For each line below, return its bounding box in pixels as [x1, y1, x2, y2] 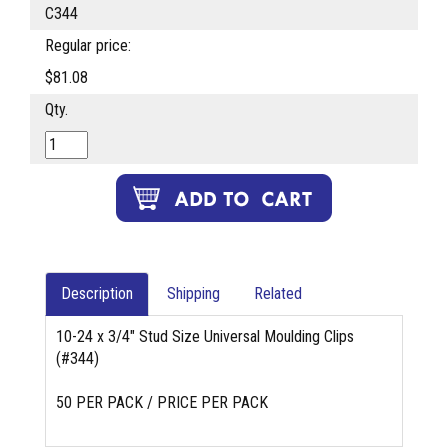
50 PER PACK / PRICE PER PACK [56, 393, 268, 413]
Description [61, 284, 133, 304]
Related [254, 284, 302, 304]
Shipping [167, 284, 220, 304]
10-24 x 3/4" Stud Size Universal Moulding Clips [56, 327, 354, 347]
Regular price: [45, 36, 131, 56]
